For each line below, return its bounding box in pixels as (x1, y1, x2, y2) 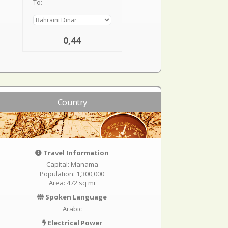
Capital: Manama (46, 160, 98, 169)
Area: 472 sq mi (49, 178, 96, 187)
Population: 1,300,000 (40, 169, 105, 178)
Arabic (62, 204, 82, 213)
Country (58, 96, 87, 108)
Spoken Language (44, 192, 107, 202)
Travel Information (42, 148, 109, 157)
